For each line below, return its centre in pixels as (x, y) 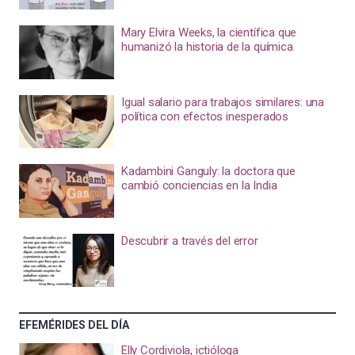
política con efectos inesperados (204, 116)
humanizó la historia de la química (207, 47)
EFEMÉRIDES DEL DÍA (74, 325)
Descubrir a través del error (189, 240)
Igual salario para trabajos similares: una (223, 102)
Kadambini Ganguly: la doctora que (208, 172)
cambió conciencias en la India (199, 186)
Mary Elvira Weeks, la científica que (209, 33)
